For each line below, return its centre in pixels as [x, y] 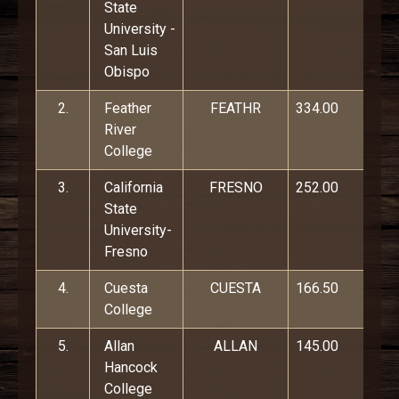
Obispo [127, 72]
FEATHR [236, 108]
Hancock [131, 367]
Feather [128, 108]
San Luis [131, 50]
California [134, 187]
